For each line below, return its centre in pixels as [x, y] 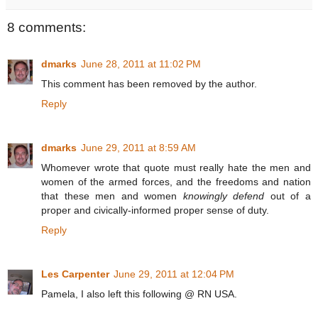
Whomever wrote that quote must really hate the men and [176, 168]
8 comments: [46, 27]
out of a [288, 196]
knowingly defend [224, 196]
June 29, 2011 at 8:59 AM [138, 148]
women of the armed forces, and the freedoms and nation [176, 182]
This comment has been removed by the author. [149, 84]
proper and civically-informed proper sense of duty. [155, 210]
